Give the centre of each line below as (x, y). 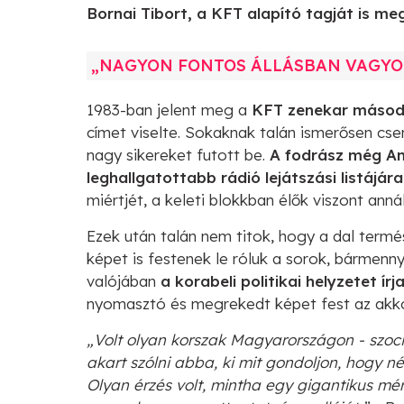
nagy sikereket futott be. (178, 154)
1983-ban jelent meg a (169, 109)
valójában (124, 280)
